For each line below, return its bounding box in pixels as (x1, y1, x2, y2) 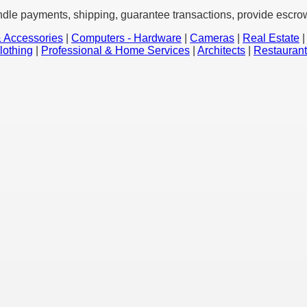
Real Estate (243, 32, 299, 45)
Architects (197, 45, 245, 57)
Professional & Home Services (41, 45, 190, 57)
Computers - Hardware (71, 32, 182, 45)
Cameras (190, 32, 234, 45)
